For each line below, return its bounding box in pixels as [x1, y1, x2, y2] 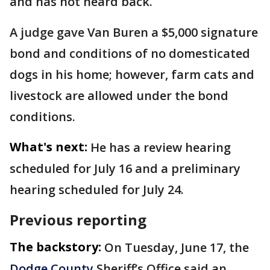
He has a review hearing [90, 139, 231, 155]
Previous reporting [10, 209, 146, 230]
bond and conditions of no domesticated [10, 45, 250, 61]
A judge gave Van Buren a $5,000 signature [10, 24, 258, 40]
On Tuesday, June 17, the [104, 239, 249, 256]
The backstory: [10, 238, 101, 255]
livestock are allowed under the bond [10, 87, 228, 104]
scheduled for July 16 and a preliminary [10, 160, 240, 177]
